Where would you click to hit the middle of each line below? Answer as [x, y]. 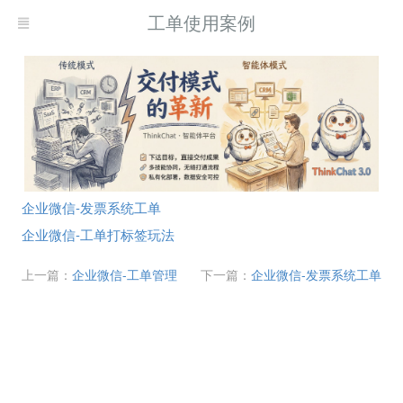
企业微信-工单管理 [125, 274]
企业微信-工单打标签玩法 [98, 234]
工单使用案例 [201, 22]
